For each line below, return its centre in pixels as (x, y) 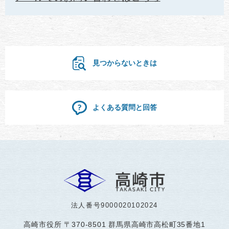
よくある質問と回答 (125, 107)
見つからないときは (125, 63)
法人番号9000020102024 (114, 205)
